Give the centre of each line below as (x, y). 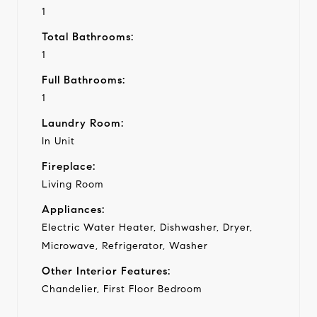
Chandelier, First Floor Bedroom (122, 289)
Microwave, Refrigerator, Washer (125, 246)
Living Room (73, 184)
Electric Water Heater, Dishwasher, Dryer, (147, 227)
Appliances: (73, 209)
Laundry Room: (83, 123)
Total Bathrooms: (88, 36)
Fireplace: (69, 166)
